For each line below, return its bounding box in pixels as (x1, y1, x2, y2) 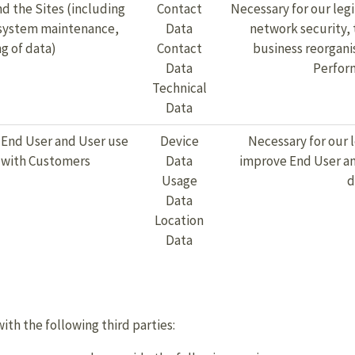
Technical (151, 79, 207, 97)
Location (155, 212, 204, 229)
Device (159, 132, 199, 150)
